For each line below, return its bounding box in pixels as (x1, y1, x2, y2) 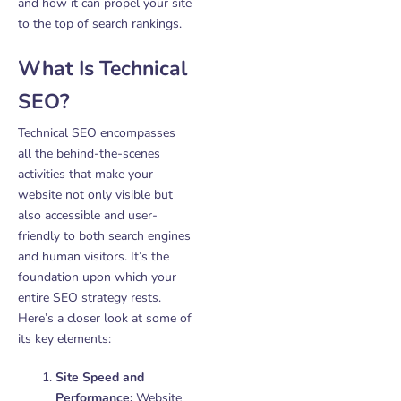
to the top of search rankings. (18, 15, 182, 32)
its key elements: (18, 330, 111, 347)
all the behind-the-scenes (18, 145, 160, 162)
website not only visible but (18, 186, 173, 203)
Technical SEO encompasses (18, 124, 175, 141)
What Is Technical (18, 55, 187, 82)
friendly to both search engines (18, 227, 191, 244)
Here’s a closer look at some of (18, 310, 192, 327)
